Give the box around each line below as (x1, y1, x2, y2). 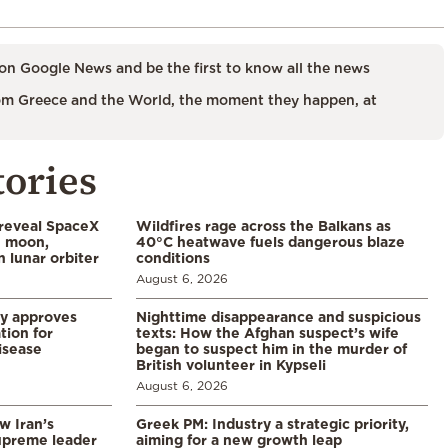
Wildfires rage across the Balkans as (136, 217, 391, 233)
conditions (136, 249, 210, 265)
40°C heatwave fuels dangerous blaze (136, 233, 405, 249)
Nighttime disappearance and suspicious (136, 308, 421, 324)
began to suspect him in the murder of (136, 340, 407, 356)
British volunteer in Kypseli (136, 356, 326, 372)
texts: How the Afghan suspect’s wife (136, 324, 399, 340)
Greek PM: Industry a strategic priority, (136, 415, 409, 431)
